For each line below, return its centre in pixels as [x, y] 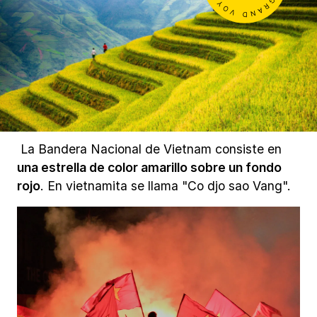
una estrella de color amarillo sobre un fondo [149, 168]
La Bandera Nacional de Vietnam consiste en [149, 149]
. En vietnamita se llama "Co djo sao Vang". [169, 186]
